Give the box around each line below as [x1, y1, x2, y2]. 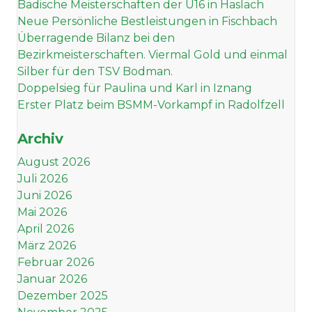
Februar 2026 [17, 256, 94, 270]
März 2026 [17, 239, 76, 253]
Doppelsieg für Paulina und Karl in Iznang [17, 81, 252, 95]
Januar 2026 [17, 272, 87, 286]
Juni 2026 [17, 189, 72, 203]
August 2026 [17, 155, 90, 169]
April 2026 [17, 222, 74, 236]
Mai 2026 [17, 205, 67, 219]
